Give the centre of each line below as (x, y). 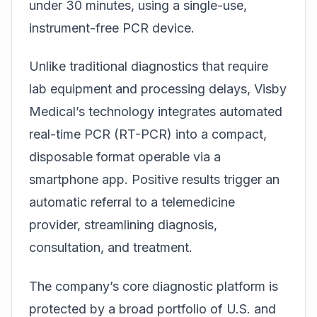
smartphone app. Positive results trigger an (154, 180)
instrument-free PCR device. (112, 28)
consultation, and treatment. (111, 248)
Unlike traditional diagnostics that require (149, 67)
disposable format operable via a (125, 157)
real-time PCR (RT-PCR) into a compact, (148, 134)
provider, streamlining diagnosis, (123, 225)
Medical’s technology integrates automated (156, 112)
